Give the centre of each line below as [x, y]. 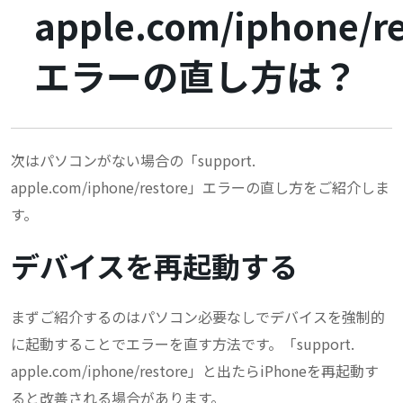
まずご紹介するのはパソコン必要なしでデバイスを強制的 [198, 317]
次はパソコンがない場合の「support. [133, 161]
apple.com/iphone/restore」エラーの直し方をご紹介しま [200, 188]
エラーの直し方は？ [196, 76]
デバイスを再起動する [154, 266]
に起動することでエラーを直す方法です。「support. [183, 344]
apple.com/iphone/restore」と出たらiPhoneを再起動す [195, 371]
